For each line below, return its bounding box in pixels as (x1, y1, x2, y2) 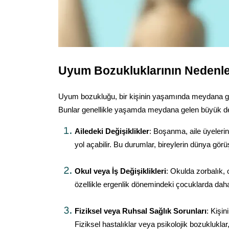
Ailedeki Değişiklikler (75, 127, 149, 135)
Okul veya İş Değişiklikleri (75, 167, 166, 175)
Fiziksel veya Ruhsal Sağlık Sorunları (75, 207, 207, 215)
